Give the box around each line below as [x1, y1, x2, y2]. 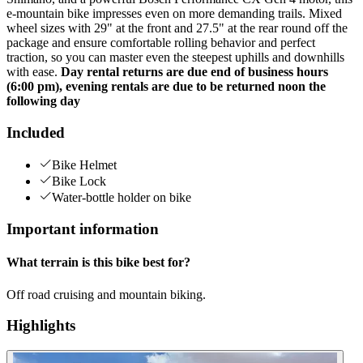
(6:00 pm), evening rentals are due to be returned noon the [6, 79, 326, 93]
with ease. [6, 64, 61, 79]
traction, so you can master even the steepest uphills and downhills [6, 49, 344, 64]
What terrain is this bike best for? [6, 255, 190, 270]
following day [6, 93, 80, 108]
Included [6, 123, 65, 141]
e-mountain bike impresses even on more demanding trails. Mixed [6, 6, 342, 20]
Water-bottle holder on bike [52, 190, 191, 205]
